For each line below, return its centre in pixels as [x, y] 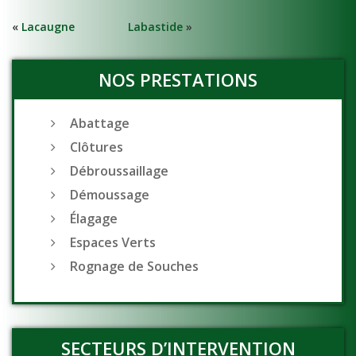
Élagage [94, 219]
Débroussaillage [119, 171]
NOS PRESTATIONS [178, 80]
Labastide [155, 27]
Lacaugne [48, 27]
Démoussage [110, 195]
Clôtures [97, 147]
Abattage [100, 124]
